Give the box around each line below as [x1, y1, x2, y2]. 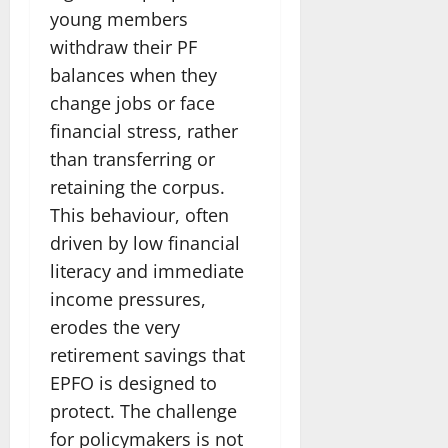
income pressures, [50, 286, 206, 311]
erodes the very [50, 314, 180, 339]
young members [50, 6, 188, 31]
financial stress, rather [50, 118, 238, 143]
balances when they [50, 62, 217, 87]
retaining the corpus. [50, 174, 225, 199]
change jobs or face [50, 90, 215, 115]
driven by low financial [50, 230, 240, 255]
